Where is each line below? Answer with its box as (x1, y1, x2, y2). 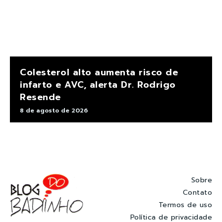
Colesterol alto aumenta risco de (20, 65, 178, 79)
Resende (20, 90, 61, 104)
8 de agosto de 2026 (20, 106, 88, 115)
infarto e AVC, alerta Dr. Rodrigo (20, 77, 176, 92)
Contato (182, 187, 212, 198)
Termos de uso (158, 200, 212, 211)
